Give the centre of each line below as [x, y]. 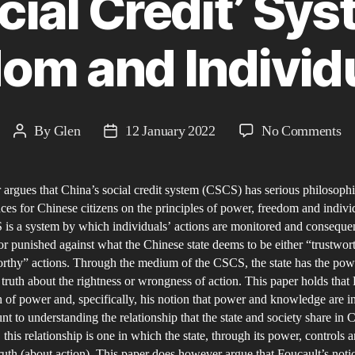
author [37, 155]
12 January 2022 [170, 131]
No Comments [301, 131]
